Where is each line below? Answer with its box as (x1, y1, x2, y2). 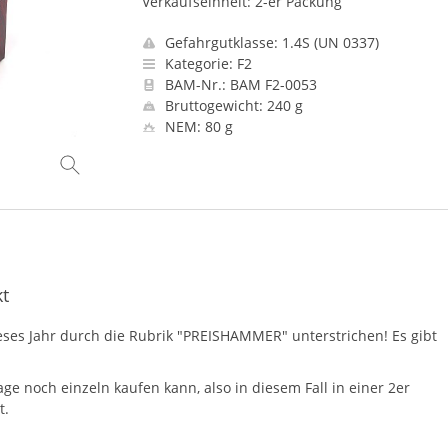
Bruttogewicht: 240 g (160, 96, 303, 115)
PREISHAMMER (183, 326, 282, 345)
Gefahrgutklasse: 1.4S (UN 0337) (160, 33, 379, 52)
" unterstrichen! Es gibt (282, 326, 437, 345)
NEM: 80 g (160, 117, 233, 136)
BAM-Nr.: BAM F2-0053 (160, 75, 317, 94)
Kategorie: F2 (160, 54, 252, 73)
